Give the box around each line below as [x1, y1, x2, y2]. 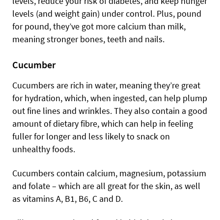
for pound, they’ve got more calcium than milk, [12, 20, 186, 32]
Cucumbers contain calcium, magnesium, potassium [12, 167, 206, 179]
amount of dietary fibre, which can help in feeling [12, 117, 193, 129]
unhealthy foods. [12, 143, 75, 155]
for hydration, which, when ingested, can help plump [12, 92, 207, 104]
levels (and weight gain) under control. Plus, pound [12, 7, 201, 19]
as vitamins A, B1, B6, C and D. [12, 192, 123, 204]
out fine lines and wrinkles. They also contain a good [12, 105, 207, 116]
